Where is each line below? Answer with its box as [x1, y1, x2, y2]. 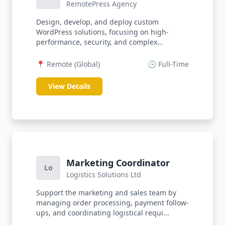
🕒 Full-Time [148, 59, 189, 69]
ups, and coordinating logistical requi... [36, 208, 169, 217]
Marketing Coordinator [66, 157, 170, 169]
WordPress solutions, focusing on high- [36, 27, 169, 37]
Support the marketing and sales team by [36, 188, 176, 197]
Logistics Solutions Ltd [66, 170, 141, 179]
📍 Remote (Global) [36, 59, 100, 69]
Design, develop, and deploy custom [36, 17, 159, 27]
